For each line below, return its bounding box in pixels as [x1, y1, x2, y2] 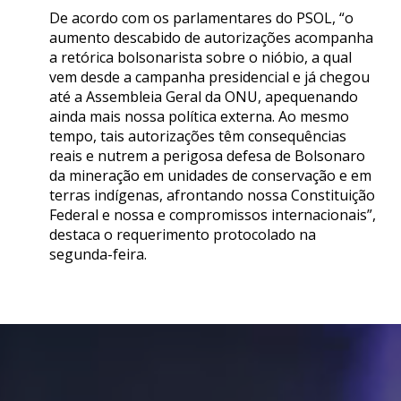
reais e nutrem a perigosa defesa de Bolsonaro [49, 146, 365, 166]
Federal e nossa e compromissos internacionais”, [49, 205, 376, 226]
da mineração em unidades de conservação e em [49, 166, 371, 186]
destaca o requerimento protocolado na [49, 225, 316, 245]
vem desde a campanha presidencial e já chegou [49, 67, 370, 88]
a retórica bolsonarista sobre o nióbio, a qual [49, 47, 352, 68]
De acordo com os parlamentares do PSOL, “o [49, 8, 354, 29]
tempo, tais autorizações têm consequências [49, 126, 346, 147]
